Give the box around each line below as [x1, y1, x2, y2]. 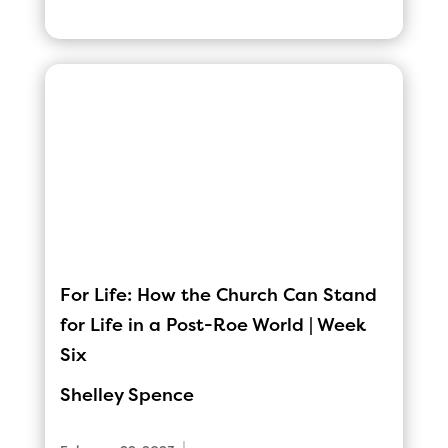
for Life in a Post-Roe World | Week [59, 315, 366, 336]
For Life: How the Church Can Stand [59, 285, 377, 306]
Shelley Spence [59, 385, 194, 406]
